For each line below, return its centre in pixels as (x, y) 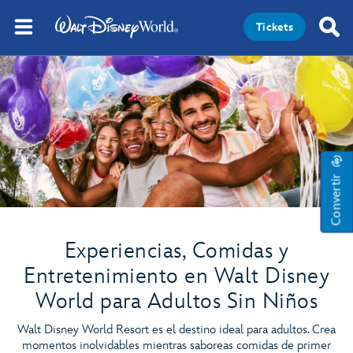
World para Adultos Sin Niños (176, 302)
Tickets (275, 27)
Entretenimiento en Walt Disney (176, 277)
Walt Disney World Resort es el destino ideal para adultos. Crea (176, 330)
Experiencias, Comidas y (176, 251)
